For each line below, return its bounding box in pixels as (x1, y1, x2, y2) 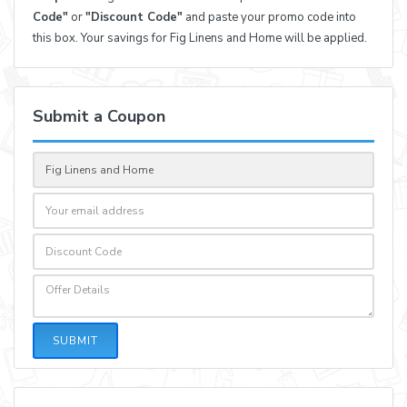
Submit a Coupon (33, 105, 165, 128)
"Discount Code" (85, 9, 183, 26)
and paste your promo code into (183, 9, 356, 26)
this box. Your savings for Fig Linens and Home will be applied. (33, 30, 367, 47)
